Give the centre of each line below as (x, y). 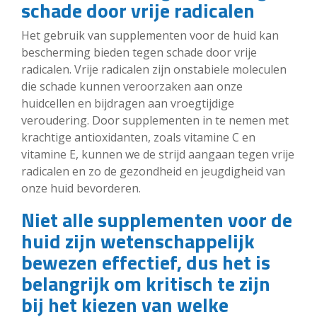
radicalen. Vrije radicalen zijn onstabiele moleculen (154, 69)
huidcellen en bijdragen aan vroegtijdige (128, 103)
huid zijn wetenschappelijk (138, 241)
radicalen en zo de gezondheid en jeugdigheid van (153, 171)
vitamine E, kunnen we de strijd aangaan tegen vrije (158, 154)
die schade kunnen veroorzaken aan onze (132, 86)
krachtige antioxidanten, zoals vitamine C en (138, 137)
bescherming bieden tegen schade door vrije (139, 52)
